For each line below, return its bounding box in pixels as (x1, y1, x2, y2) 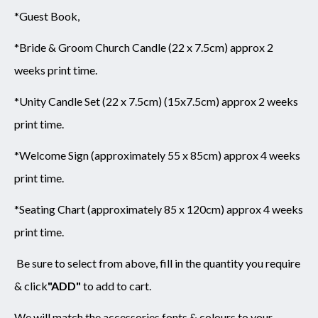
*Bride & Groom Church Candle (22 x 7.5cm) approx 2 (14, 40, 273, 55)
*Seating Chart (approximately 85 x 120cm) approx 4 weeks (14, 202, 303, 216)
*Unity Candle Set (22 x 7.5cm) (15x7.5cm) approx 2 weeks (14, 94, 298, 109)
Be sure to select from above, (14, 256, 158, 270)
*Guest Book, (14, 9, 79, 23)
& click (14, 279, 48, 293)
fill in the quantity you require (160, 256, 300, 270)
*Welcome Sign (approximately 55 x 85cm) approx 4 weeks (14, 148, 300, 163)
